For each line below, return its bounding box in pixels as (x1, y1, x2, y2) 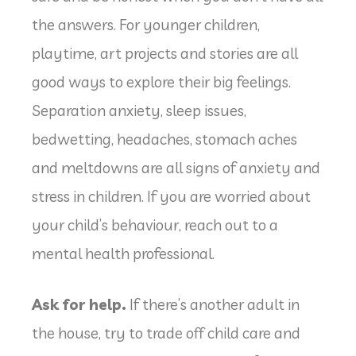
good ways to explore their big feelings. (32, 72, 291, 91)
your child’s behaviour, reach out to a (32, 215, 278, 234)
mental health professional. (32, 243, 215, 263)
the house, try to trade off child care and (32, 323, 300, 343)
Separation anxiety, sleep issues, (32, 100, 246, 120)
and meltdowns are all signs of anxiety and (32, 157, 320, 177)
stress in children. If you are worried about (32, 186, 311, 206)
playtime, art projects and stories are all (32, 43, 298, 63)
